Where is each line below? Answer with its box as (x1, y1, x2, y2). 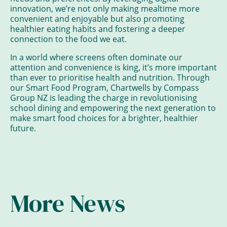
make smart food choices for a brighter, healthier (10, 112, 198, 123)
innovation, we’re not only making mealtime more (10, 3, 200, 14)
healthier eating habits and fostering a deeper (10, 23, 185, 34)
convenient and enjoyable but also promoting (10, 13, 184, 24)
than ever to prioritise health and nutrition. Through (10, 71, 210, 83)
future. (10, 122, 36, 133)
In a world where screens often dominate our (10, 51, 182, 62)
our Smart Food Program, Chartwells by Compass (10, 82, 199, 93)
